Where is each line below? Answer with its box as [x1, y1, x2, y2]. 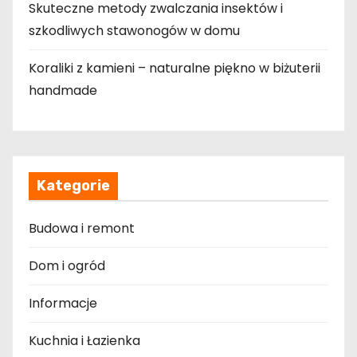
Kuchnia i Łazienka [29, 331, 140, 351]
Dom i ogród [29, 257, 105, 276]
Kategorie [37, 177, 110, 195]
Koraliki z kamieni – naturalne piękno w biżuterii [29, 59, 320, 78]
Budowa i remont [29, 219, 135, 238]
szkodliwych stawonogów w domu [29, 22, 240, 41]
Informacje [29, 294, 97, 313]
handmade [29, 81, 97, 100]
